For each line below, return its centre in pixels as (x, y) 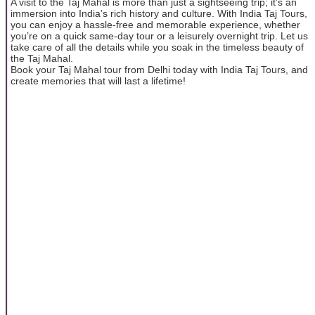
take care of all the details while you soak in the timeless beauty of (157, 47)
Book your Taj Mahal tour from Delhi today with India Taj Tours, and (159, 69)
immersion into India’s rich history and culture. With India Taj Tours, (159, 13)
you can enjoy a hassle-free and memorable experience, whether (155, 24)
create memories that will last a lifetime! (98, 81)
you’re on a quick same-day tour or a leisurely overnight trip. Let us (159, 36)
